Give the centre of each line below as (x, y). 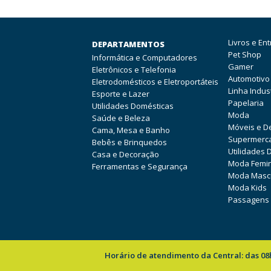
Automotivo (249, 79)
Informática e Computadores (144, 57)
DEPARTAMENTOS (128, 44)
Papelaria (246, 103)
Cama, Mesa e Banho (131, 130)
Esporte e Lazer (120, 94)
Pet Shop (244, 54)
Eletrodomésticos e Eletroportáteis (155, 82)
